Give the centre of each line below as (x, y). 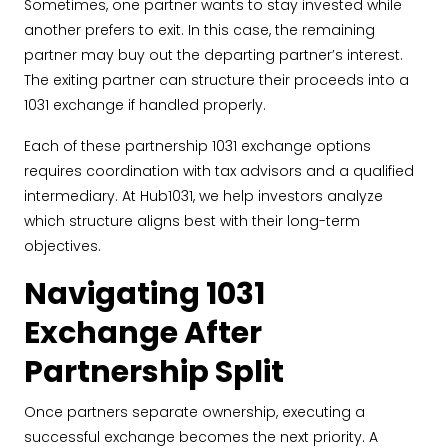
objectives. (62, 246)
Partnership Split (154, 372)
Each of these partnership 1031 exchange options (197, 146)
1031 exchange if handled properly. (145, 105)
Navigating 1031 (144, 294)
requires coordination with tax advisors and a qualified (219, 171)
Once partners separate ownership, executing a (194, 412)
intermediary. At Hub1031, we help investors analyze (203, 196)
